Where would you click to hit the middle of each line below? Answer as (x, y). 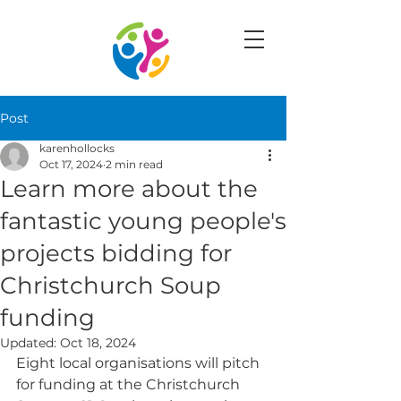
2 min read (134, 164)
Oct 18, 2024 (98, 343)
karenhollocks (77, 148)
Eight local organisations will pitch (140, 363)
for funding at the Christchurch (130, 384)
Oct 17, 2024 (71, 164)
